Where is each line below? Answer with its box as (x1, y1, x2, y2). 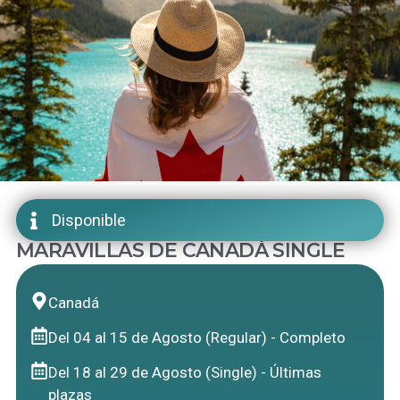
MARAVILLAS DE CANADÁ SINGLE (15, 238, 346, 263)
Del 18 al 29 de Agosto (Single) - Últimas (48, 363, 322, 382)
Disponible (51, 211, 126, 230)
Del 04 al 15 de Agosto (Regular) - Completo (48, 328, 346, 346)
